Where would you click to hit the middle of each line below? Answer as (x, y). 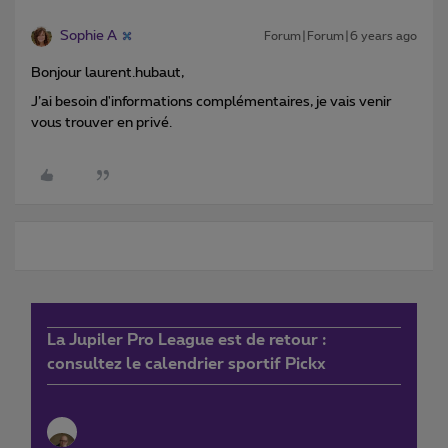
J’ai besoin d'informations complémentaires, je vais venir (211, 101)
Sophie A (88, 35)
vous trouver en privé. (101, 122)
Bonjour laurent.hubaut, (107, 72)
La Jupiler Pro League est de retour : (186, 339)
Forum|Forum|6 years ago (340, 35)
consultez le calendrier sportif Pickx (186, 363)
